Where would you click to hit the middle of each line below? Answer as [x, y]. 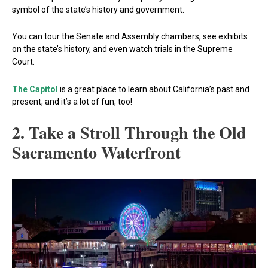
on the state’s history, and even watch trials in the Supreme [122, 49]
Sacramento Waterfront [96, 153]
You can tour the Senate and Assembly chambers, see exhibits [130, 37]
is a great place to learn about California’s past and [154, 89]
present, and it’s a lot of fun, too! [72, 101]
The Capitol [35, 89]
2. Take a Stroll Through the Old [129, 133]
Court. [23, 62]
